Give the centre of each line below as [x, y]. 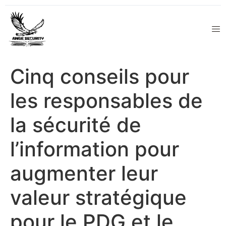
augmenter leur [84, 174]
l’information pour [95, 149]
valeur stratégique [98, 198]
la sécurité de [76, 125]
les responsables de [106, 101]
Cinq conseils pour [100, 77]
